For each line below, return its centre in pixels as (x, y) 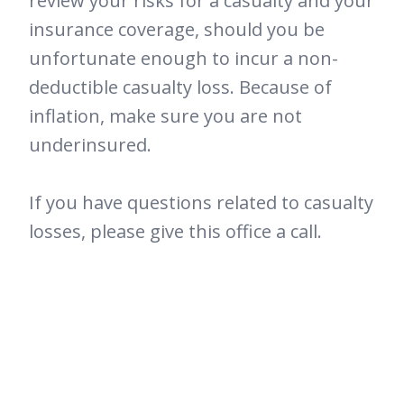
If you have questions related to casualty (201, 203)
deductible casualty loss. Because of (180, 87)
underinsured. (90, 145)
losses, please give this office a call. (175, 232)
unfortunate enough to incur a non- (184, 59)
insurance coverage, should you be (177, 30)
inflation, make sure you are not (165, 116)
